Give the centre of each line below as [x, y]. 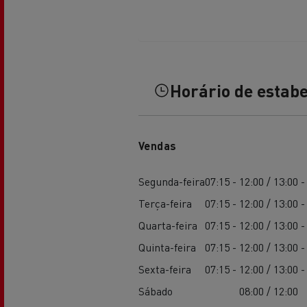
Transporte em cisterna [125, 183]
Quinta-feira [167, 247]
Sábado [155, 291]
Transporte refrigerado [124, 117]
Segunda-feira [171, 181]
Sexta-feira [164, 269]
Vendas [157, 145]
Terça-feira [165, 203]
